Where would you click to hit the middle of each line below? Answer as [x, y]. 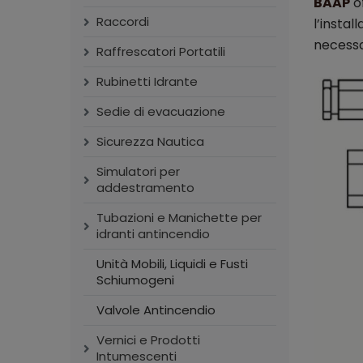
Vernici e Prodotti [148, 340]
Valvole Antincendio [156, 310]
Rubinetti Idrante [147, 81]
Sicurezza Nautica [150, 141]
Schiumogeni [135, 280]
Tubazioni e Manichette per [179, 218]
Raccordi [123, 21]
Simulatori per [138, 171]
